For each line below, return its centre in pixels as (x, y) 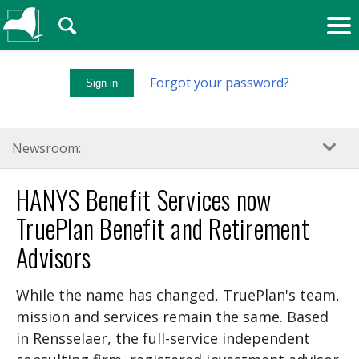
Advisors (54, 257)
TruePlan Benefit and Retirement (163, 228)
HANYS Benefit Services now (144, 200)
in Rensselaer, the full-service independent (163, 339)
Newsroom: (46, 149)
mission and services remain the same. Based (172, 317)
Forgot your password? (220, 83)
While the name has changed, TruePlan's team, (178, 295)
